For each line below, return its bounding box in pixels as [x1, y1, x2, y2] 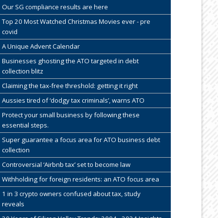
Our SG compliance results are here [1, 2, 108, 12]
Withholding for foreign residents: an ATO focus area [1, 175, 159, 184]
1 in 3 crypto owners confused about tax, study [1, 189, 141, 199]
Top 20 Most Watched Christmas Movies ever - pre [1, 17, 150, 26]
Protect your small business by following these [1, 110, 140, 120]
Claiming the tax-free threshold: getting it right [1, 81, 138, 91]
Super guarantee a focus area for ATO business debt [1, 135, 160, 145]
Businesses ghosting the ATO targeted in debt [1, 56, 139, 66]
